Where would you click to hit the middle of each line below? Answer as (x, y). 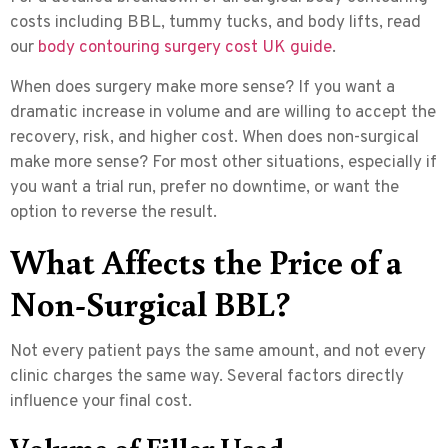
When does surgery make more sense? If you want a (202, 87)
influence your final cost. (101, 402)
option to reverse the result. (113, 212)
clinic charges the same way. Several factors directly (207, 377)
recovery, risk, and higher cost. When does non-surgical (214, 137)
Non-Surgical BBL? (150, 303)
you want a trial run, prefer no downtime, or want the (204, 187)
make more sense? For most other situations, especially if (223, 162)
